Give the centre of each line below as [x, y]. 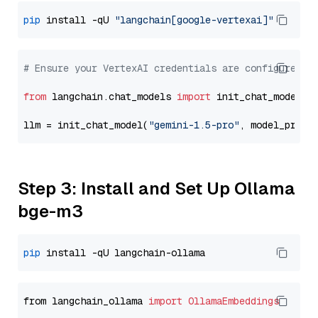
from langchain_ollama [86, 301]
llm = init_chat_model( [86, 125]
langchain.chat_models [111, 97]
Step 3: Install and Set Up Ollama [157, 188]
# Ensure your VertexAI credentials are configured [163, 68]
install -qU [77, 20]
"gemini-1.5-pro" [194, 125]
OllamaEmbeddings [234, 301]
